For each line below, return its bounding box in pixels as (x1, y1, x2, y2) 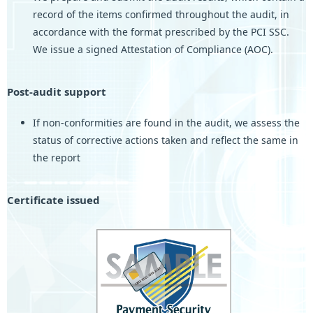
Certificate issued (7, 192, 100, 207)
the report (32, 150, 80, 164)
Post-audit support (7, 84, 106, 99)
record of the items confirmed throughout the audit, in (32, 7, 289, 21)
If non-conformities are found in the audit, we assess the (32, 115, 300, 129)
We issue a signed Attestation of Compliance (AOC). (32, 42, 273, 56)
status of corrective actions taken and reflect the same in (32, 133, 298, 147)
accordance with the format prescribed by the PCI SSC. (32, 24, 289, 38)
